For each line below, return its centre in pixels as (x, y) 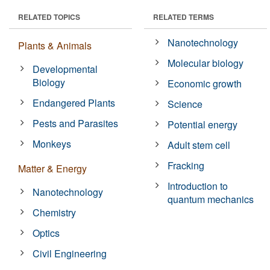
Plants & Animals (55, 45)
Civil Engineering (70, 253)
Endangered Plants (74, 102)
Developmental (65, 69)
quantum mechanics (211, 199)
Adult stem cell (199, 145)
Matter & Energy (52, 168)
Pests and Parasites (76, 123)
